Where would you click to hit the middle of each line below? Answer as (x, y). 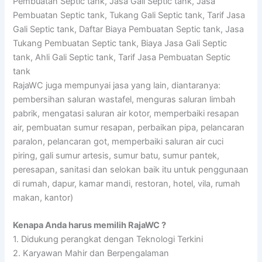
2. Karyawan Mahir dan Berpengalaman (91, 254)
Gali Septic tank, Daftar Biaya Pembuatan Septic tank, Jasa (129, 29)
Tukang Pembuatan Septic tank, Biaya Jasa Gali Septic (120, 43)
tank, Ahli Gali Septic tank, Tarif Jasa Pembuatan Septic (122, 57)
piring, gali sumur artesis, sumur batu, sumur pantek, (116, 155)
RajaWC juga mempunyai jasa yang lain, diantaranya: (117, 85)
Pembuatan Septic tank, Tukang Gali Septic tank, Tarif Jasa (129, 15)
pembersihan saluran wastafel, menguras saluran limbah (125, 99)
